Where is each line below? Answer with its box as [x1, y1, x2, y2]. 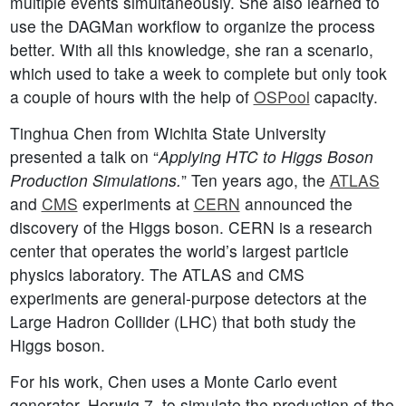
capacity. [309, 85, 378, 109]
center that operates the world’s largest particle [9, 239, 349, 263]
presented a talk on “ [9, 145, 159, 169]
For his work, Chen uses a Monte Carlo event [9, 370, 337, 393]
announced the [239, 192, 353, 216]
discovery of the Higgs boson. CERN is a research [9, 216, 372, 239]
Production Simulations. [9, 169, 181, 192]
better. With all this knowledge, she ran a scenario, [9, 38, 373, 62]
